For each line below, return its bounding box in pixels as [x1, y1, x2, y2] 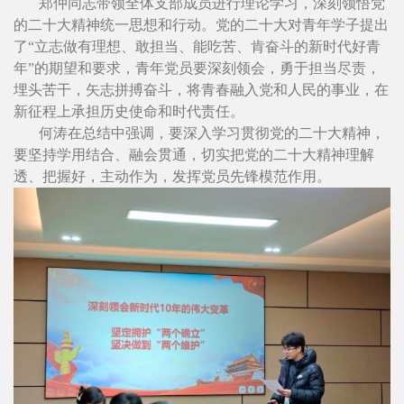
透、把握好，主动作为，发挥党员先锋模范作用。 [14, 168, 331, 184]
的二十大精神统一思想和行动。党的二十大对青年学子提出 [14, 16, 389, 32]
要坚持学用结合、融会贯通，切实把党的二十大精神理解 [14, 146, 374, 162]
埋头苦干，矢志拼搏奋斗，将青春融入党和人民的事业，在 [14, 81, 389, 97]
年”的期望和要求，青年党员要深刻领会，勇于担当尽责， [14, 60, 381, 76]
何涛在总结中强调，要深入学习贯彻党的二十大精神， [39, 124, 385, 141]
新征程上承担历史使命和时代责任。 [14, 103, 244, 119]
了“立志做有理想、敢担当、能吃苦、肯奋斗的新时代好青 [14, 38, 381, 54]
